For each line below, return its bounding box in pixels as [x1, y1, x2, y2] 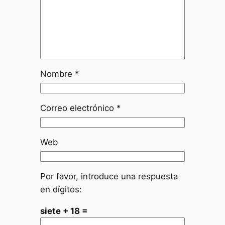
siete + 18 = [40, 206, 87, 216]
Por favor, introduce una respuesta [40, 171, 178, 182]
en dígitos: [40, 184, 82, 195]
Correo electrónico [40, 103, 117, 114]
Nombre [40, 69, 75, 79]
